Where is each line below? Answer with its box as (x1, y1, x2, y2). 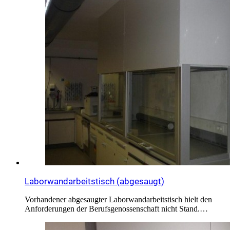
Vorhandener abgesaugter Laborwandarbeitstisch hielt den (25, 195, 212, 204)
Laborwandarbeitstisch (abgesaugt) (25, 176, 164, 187)
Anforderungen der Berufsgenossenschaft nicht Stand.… (25, 204, 208, 214)
